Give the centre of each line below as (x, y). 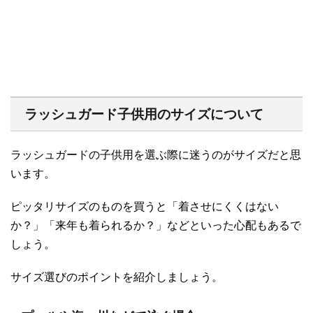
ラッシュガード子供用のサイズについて (144, 114)
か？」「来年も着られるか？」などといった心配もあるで (156, 225)
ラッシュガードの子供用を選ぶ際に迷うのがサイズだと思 (156, 154)
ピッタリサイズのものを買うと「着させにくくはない (145, 206)
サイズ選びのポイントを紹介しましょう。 (117, 277)
